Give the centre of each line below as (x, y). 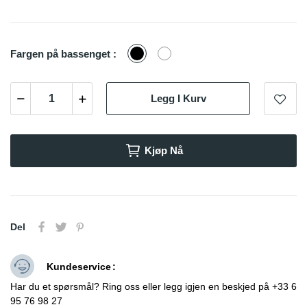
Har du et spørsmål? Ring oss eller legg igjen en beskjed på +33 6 (153, 286)
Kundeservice (79, 266)
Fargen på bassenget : (63, 53)
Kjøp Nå (163, 150)
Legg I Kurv (178, 99)
